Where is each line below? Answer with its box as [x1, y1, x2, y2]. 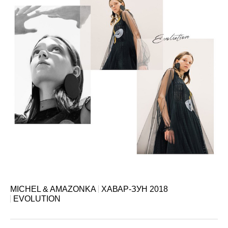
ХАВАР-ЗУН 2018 [101, 185, 168, 194]
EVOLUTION [13, 194, 61, 204]
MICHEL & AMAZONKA [10, 185, 96, 194]
